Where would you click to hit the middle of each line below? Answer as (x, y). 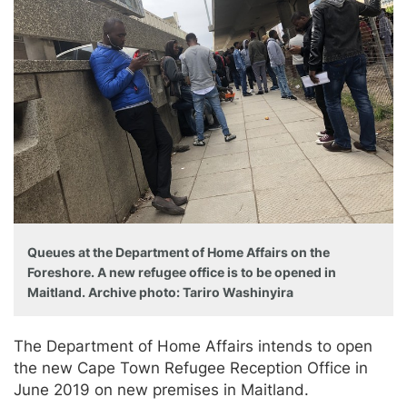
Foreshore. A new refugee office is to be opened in (182, 272)
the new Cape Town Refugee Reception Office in (191, 367)
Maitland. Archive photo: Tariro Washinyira (160, 292)
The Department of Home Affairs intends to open (193, 346)
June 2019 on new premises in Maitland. (161, 389)
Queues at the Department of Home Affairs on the (179, 252)
